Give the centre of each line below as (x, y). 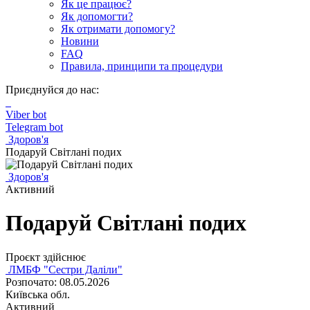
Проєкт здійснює (46, 257)
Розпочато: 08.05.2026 (57, 282)
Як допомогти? (97, 16)
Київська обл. (38, 294)
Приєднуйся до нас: (52, 90)
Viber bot (26, 115)
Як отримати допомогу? (118, 29)
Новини (80, 41)
